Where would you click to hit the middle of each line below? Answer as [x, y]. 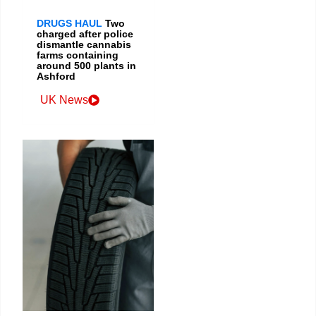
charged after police [85, 34]
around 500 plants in [86, 66]
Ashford [56, 77]
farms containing [78, 55]
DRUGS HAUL [69, 24]
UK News [64, 100]
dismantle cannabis [84, 45]
